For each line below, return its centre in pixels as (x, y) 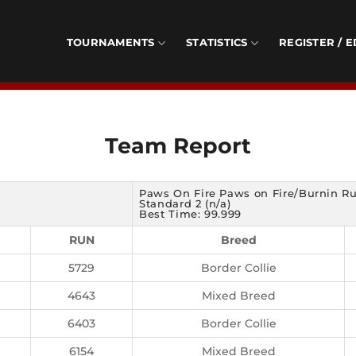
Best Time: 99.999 (191, 214)
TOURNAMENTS (110, 43)
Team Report (178, 145)
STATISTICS (217, 43)
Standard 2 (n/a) (185, 203)
